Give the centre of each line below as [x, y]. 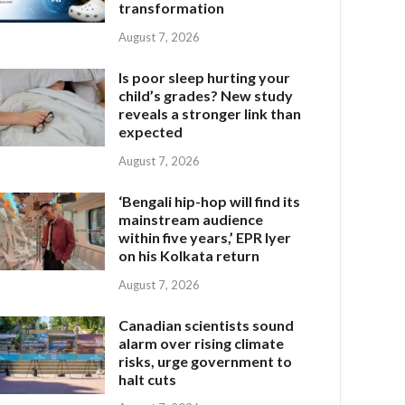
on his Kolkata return [189, 255]
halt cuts [148, 379]
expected [151, 131]
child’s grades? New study [206, 95]
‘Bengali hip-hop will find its [210, 201]
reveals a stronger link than [210, 113]
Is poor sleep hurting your [205, 77]
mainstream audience [191, 219]
